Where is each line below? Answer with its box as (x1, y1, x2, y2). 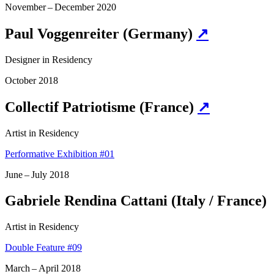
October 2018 (5, 75, 58, 86)
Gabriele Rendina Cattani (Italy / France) (5, 192, 267, 209)
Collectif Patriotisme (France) (5, 98, 198, 115)
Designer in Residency (5, 54, 92, 65)
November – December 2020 (5, 2, 116, 13)
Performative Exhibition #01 (5, 148, 114, 159)
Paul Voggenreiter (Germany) (5, 26, 196, 42)
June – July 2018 (5, 169, 69, 180)
